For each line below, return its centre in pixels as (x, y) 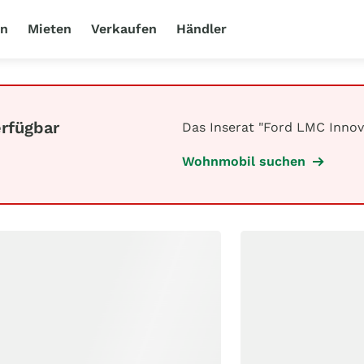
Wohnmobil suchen (244, 161)
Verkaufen (124, 29)
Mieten (50, 29)
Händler (202, 29)
